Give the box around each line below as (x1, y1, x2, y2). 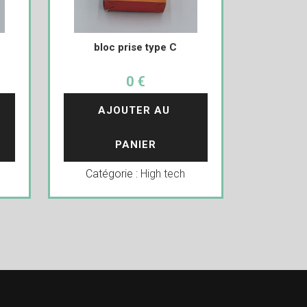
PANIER (114, 138, 156, 151)
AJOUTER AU (97, 104, 173, 116)
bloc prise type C (94, 41, 177, 53)
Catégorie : (86, 167, 141, 180)
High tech (140, 167, 186, 180)
